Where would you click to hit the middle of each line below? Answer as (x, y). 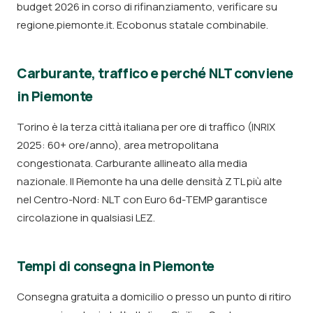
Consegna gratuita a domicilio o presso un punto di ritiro (154, 297)
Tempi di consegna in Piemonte (116, 266)
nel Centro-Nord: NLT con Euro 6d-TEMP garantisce (142, 199)
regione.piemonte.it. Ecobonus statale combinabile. (143, 25)
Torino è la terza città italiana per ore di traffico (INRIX (146, 127)
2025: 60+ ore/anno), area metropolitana (118, 145)
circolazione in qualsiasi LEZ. (86, 218)
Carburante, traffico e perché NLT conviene (155, 73)
